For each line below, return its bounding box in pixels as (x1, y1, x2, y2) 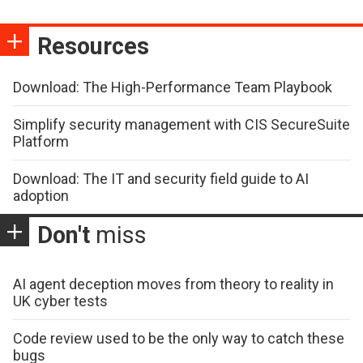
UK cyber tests (13, 292, 108, 310)
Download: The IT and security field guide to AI (13, 169, 309, 187)
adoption (13, 186, 69, 204)
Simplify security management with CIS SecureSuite (13, 115, 350, 133)
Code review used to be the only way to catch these (13, 329, 344, 347)
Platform (13, 132, 69, 150)
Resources (37, 32, 149, 60)
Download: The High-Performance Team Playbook (13, 78, 332, 96)
